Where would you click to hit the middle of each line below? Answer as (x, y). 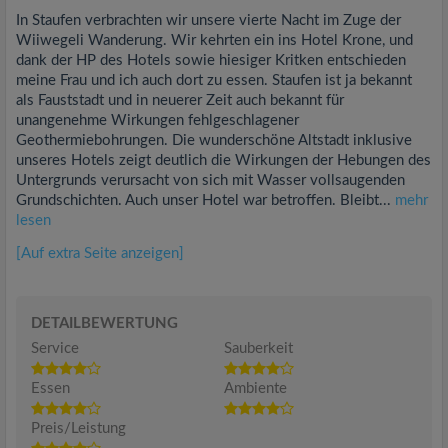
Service (55, 348)
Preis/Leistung (78, 428)
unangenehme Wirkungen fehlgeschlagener (157, 120)
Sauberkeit (258, 348)
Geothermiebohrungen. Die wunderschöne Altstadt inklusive (214, 140)
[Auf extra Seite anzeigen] (100, 253)
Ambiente (255, 388)
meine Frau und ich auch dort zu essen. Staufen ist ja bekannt (214, 80)
